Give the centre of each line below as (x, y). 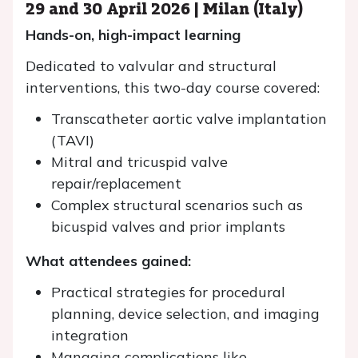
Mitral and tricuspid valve (139, 162)
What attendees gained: (108, 261)
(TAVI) (73, 140)
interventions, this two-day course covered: (173, 88)
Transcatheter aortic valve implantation (189, 119)
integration (90, 335)
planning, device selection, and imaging (185, 314)
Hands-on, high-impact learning (133, 35)
